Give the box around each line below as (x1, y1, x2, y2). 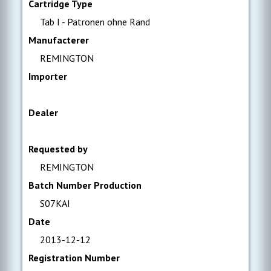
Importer (28, 70, 68, 82)
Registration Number (28, 252, 120, 264)
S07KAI (38, 197, 71, 209)
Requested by (28, 143, 88, 155)
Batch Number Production (28, 179, 142, 191)
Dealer (28, 106, 59, 119)
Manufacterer (28, 34, 90, 46)
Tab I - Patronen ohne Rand (38, 16, 151, 28)
